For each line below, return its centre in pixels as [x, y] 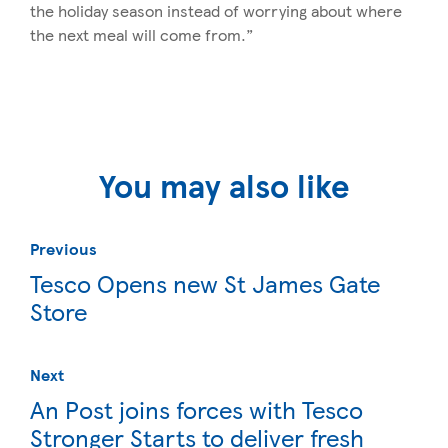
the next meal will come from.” [141, 35]
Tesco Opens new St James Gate [205, 283]
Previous [63, 249]
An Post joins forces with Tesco [196, 409]
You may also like [224, 185]
